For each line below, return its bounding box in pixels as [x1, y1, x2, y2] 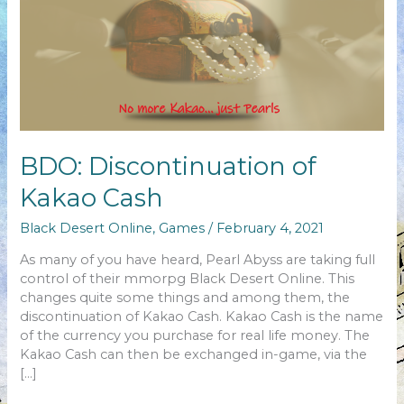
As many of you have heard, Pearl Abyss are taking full [20, 252, 376, 269]
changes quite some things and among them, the [20, 289, 351, 307]
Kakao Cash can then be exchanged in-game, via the [20, 346, 368, 363]
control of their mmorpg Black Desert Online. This [20, 271, 355, 288]
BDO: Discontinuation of [20, 151, 317, 182]
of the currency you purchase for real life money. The [20, 327, 371, 344]
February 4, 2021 [216, 219, 325, 236]
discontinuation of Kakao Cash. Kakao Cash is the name [20, 308, 384, 326]
